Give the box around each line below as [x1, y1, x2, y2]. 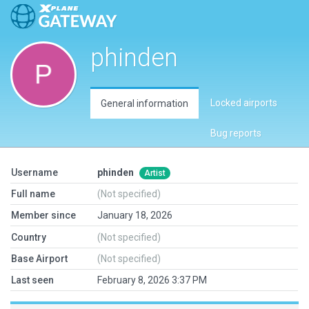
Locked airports [210, 97, 277, 108]
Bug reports [210, 128, 261, 139]
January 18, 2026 [97, 210, 172, 221]
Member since [11, 210, 76, 221]
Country [11, 232, 46, 243]
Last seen [11, 275, 54, 286]
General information [101, 98, 188, 109]
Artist [144, 168, 166, 179]
